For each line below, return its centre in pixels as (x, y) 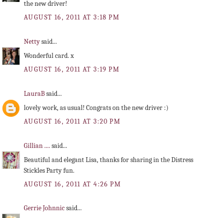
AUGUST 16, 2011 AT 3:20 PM (72, 121)
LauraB (35, 93)
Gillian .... (38, 145)
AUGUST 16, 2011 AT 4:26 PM (73, 184)
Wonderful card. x (49, 55)
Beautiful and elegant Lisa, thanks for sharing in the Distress (109, 160)
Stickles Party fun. (49, 170)
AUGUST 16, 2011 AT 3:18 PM (72, 18)
